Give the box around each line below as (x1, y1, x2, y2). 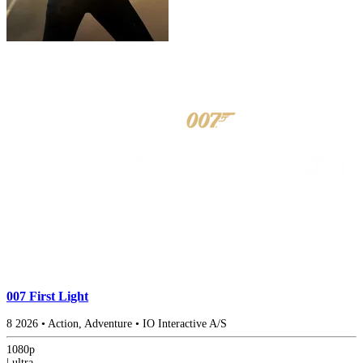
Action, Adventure (48, 318, 132, 331)
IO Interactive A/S (143, 318, 227, 331)
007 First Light (6, 288, 88, 304)
